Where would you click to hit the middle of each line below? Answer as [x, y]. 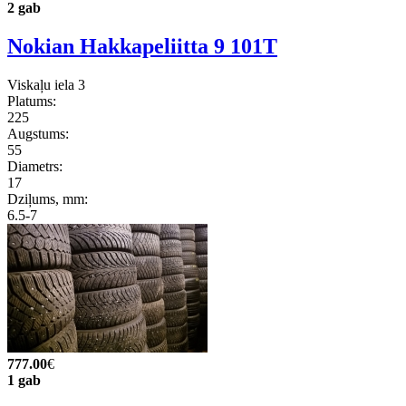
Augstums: [38, 133]
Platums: [32, 101]
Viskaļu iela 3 [46, 84]
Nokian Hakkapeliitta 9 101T [142, 46]
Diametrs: [35, 166]
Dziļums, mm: [48, 198]
